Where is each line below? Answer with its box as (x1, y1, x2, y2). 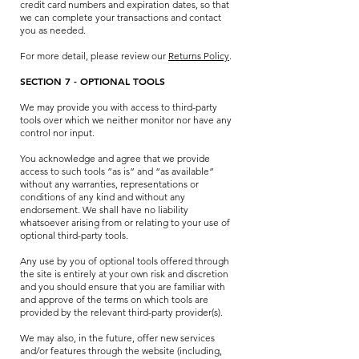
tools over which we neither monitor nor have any (20, 114, 232, 126)
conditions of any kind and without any (20, 191, 185, 203)
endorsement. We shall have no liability (20, 204, 188, 216)
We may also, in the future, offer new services (20, 332, 215, 344)
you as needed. (20, 24, 86, 36)
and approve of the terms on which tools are (20, 293, 208, 305)
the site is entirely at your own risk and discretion (20, 268, 228, 280)
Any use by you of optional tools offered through (20, 255, 229, 267)
